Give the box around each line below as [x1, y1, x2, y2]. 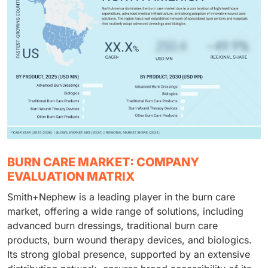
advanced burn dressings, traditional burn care [7, 220, 218, 232]
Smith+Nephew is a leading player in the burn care [7, 191, 235, 203]
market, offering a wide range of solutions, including [7, 205, 243, 218]
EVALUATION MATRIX [7, 169, 135, 184]
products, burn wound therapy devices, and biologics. [7, 234, 252, 246]
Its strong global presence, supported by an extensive [7, 248, 250, 261]
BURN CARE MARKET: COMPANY [7, 155, 199, 170]
